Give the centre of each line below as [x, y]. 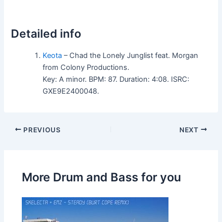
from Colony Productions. [86, 67]
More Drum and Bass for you [102, 177]
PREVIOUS [41, 130]
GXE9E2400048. [71, 91]
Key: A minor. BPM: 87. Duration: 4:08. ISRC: [116, 79]
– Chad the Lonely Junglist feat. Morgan [130, 55]
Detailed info [46, 33]
